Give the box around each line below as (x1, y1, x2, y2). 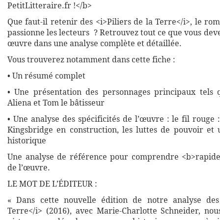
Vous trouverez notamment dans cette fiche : (7, 54, 175, 65)
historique (7, 135, 46, 146)
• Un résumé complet (7, 70, 85, 81)
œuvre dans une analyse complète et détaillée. (7, 38, 182, 49)
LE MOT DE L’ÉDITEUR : (7, 178, 99, 189)
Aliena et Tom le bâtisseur (7, 97, 105, 108)
